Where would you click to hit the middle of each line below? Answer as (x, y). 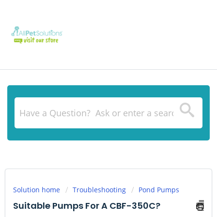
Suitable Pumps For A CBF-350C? (87, 206)
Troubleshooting (99, 190)
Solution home (38, 190)
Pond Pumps (159, 190)
